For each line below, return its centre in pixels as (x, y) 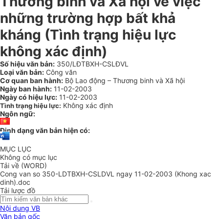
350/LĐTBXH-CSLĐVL (92, 64)
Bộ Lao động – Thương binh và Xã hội (124, 80)
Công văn (60, 72)
